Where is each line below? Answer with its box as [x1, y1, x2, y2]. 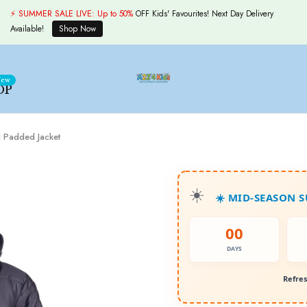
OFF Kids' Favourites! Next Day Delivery [133, 8, 273, 20]
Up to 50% [97, 8, 133, 20]
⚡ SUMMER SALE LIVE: [10, 8, 95, 20]
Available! [10, 23, 47, 35]
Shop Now [59, 23, 96, 35]
